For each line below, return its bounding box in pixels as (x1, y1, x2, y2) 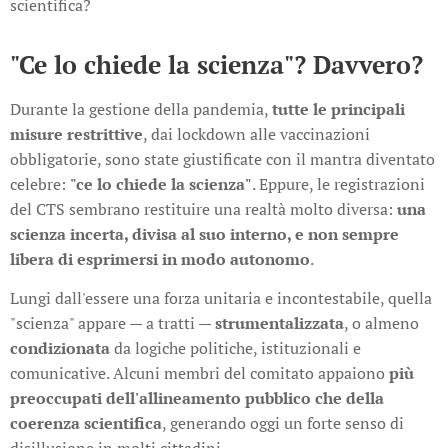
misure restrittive (10, 123, 143, 146)
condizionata (10, 337, 110, 360)
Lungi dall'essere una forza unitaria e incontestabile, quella (10, 287, 432, 310)
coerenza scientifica (10, 412, 162, 435)
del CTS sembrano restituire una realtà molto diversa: (10, 198, 397, 221)
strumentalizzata (215, 312, 344, 335)
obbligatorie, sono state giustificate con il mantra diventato (10, 148, 435, 171)
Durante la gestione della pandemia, (10, 98, 272, 121)
